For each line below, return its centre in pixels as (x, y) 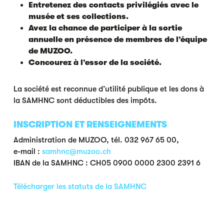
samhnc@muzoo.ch (76, 151)
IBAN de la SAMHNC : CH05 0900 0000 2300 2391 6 (107, 163)
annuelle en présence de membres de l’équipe (117, 40)
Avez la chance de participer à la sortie (105, 28)
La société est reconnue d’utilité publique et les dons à (108, 89)
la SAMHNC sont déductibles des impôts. (85, 101)
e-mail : (27, 151)
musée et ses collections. (78, 17)
